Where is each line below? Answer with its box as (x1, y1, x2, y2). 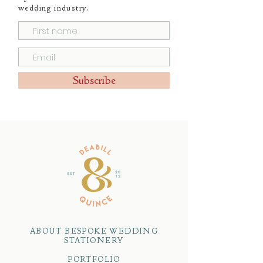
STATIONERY (64, 235, 124, 245)
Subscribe (72, 73, 116, 87)
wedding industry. (18, 3, 89, 12)
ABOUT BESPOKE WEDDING (29, 226, 159, 235)
